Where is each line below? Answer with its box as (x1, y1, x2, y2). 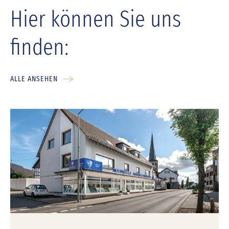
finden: (10, 33, 68, 61)
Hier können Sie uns (10, 5, 181, 33)
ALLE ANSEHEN (10, 74, 58, 84)
